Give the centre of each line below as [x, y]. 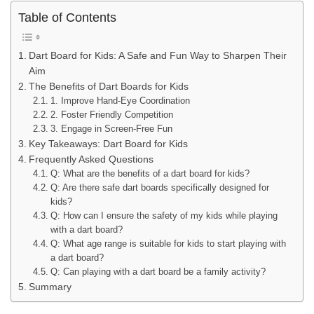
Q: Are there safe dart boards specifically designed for [159, 187]
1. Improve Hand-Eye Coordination [120, 100]
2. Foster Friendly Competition [111, 114]
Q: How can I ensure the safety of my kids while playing [164, 215]
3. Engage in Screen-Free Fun [111, 128]
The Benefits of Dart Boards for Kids [108, 86]
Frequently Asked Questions [91, 159]
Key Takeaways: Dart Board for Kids [108, 143]
